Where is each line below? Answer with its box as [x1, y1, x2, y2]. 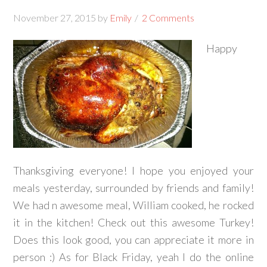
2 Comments [142, 12, 195, 23]
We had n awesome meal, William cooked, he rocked [13, 198, 254, 212]
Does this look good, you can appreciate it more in [13, 233, 254, 246]
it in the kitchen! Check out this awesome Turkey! [13, 216, 254, 229]
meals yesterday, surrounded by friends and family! [13, 181, 254, 194]
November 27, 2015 [13, 12, 97, 23]
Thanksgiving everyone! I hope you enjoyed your [13, 164, 254, 177]
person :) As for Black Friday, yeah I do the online [13, 250, 254, 263]
